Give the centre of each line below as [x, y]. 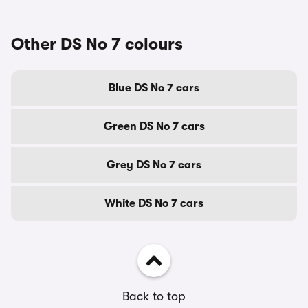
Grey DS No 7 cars [154, 165]
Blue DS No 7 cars [154, 88]
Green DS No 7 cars [154, 126]
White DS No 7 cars [154, 203]
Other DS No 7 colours [97, 44]
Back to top [154, 296]
